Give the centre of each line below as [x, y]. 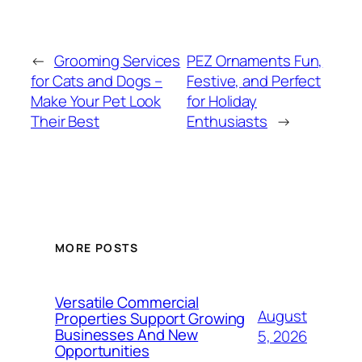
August [282, 316]
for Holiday [222, 101]
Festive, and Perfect [254, 81]
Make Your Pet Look [96, 101]
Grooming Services [117, 61]
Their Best [65, 122]
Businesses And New [127, 334]
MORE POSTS [97, 247]
